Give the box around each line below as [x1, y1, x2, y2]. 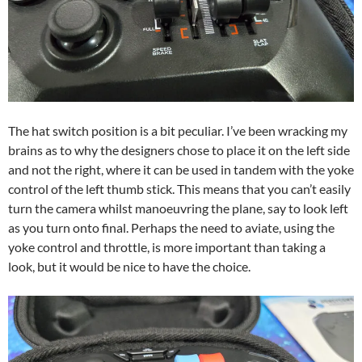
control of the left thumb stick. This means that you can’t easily [8, 180, 351, 196]
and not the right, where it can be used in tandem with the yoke [8, 161, 354, 177]
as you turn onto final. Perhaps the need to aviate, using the [8, 219, 335, 235]
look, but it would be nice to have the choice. [8, 258, 250, 274]
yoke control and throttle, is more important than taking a [8, 238, 326, 255]
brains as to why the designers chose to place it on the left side [8, 141, 350, 158]
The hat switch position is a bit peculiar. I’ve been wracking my [8, 122, 347, 138]
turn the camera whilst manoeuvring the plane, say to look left [8, 200, 348, 216]
